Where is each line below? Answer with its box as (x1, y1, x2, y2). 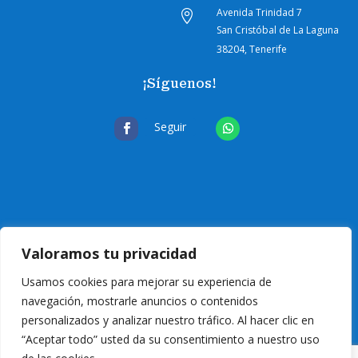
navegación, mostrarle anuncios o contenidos (22, 293, 258, 308)
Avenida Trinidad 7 (217, 6, 303, 20)
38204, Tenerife (217, 42, 288, 57)
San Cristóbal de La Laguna (217, 23, 340, 38)
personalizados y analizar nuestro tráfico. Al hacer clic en (22, 312, 314, 328)
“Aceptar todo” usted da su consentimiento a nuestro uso (22, 332, 320, 347)
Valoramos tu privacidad (22, 244, 197, 263)
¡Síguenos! (141, 76, 217, 92)
